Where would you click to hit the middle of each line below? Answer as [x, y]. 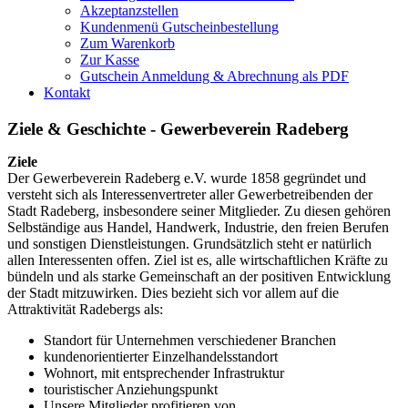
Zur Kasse [110, 59]
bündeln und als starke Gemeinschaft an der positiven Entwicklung [199, 276]
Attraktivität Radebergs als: [85, 309]
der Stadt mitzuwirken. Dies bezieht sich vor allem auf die [173, 292]
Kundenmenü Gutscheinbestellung [179, 26]
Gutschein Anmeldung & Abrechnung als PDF [214, 76]
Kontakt [67, 92]
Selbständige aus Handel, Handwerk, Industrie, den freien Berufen [198, 227]
